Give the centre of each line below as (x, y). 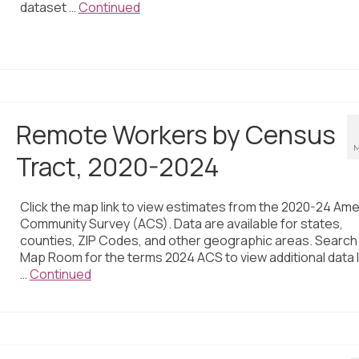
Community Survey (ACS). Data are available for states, (181, 224)
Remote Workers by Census (175, 135)
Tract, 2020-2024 (117, 167)
